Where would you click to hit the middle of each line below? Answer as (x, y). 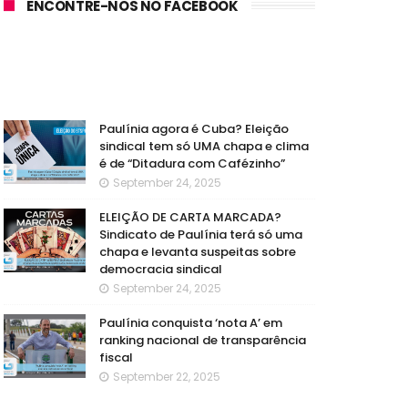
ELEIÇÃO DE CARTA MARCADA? (190, 217)
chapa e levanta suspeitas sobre (198, 252)
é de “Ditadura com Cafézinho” (192, 163)
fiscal (116, 357)
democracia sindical (161, 269)
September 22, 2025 (167, 377)
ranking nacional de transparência (203, 340)
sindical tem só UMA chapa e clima (204, 146)
